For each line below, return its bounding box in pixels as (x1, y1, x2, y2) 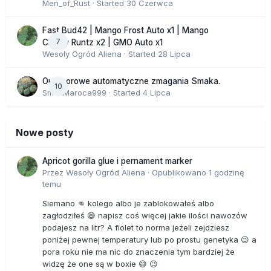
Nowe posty (16, 126, 74, 139)
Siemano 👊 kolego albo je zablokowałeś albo (42, 198, 214, 208)
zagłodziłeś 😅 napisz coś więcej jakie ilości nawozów (42, 210, 247, 220)
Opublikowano (152, 167, 209, 177)
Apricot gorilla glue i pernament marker (42, 155, 192, 166)
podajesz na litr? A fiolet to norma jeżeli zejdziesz (42, 222, 229, 232)
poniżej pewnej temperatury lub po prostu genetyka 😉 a (42, 234, 256, 244)
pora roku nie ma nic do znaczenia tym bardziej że (42, 246, 235, 256)
